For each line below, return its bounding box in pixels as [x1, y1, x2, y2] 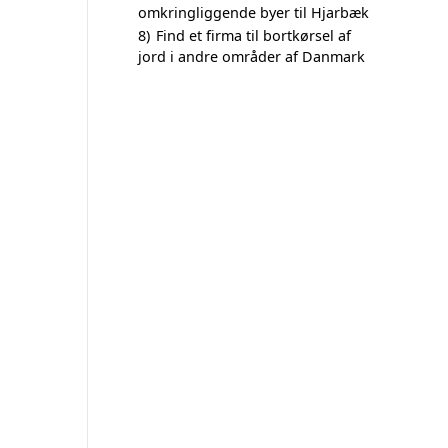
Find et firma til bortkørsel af [156, 26, 351, 45]
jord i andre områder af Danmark [138, 47, 365, 66]
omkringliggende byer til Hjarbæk [138, 3, 369, 22]
